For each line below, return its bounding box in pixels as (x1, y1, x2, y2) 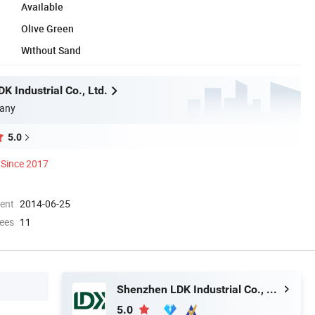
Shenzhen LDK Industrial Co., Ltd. (266, 282, 277, 296)
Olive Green (21, 21, 74, 35)
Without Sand (21, 43, 81, 57)
